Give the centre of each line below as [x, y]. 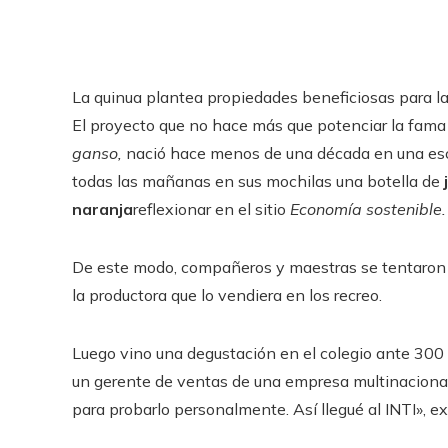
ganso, [99, 153]
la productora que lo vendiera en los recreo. [227, 295]
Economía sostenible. [368, 209]
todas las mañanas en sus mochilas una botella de [258, 181]
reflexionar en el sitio [211, 209]
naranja [102, 209]
